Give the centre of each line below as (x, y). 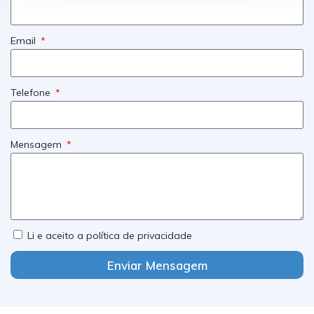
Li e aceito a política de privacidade (110, 235)
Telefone (32, 93)
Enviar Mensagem (157, 265)
